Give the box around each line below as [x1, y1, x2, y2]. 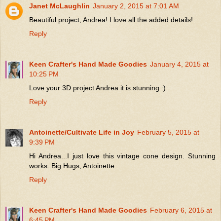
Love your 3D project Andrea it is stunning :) [29, 83, 166, 92]
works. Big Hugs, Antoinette [29, 161, 114, 170]
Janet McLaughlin [29, 1, 90, 10]
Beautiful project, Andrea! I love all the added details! [29, 15, 193, 24]
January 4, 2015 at [150, 60, 209, 68]
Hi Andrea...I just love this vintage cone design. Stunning [29, 151, 216, 160]
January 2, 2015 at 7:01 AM [93, 1, 179, 10]
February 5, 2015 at [137, 128, 199, 136]
